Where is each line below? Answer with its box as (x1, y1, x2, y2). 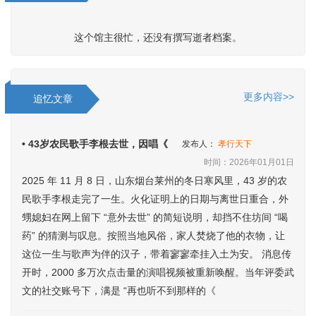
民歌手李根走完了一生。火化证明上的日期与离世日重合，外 (22, 193, 288, 205)
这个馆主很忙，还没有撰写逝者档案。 (74, 32, 242, 43)
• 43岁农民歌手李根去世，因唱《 (22, 138, 168, 150)
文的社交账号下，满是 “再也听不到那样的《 (22, 285, 216, 296)
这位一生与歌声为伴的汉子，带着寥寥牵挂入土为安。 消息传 (22, 248, 291, 260)
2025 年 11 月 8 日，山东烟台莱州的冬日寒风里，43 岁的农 (22, 175, 287, 186)
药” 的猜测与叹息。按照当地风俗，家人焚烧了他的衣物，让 (22, 230, 285, 241)
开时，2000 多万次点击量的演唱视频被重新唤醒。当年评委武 (22, 267, 294, 278)
